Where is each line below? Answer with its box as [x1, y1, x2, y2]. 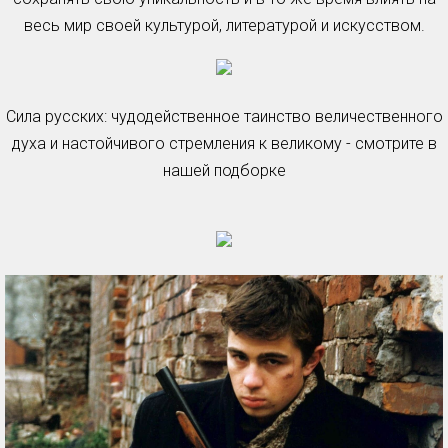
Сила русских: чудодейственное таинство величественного [5, 107, 443, 126]
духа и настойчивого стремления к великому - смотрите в [11, 134, 437, 153]
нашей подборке [162, 161, 286, 180]
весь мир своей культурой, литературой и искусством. [23, 16, 425, 35]
